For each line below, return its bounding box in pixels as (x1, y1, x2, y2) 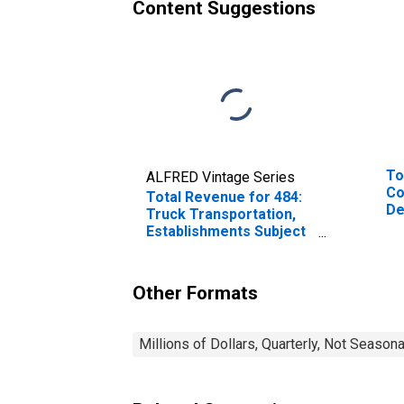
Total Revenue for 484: (146, 188, 302, 206)
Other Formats (133, 281, 258, 304)
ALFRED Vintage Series (146, 168, 295, 186)
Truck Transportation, (146, 205, 296, 223)
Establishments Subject (146, 222, 306, 240)
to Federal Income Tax (146, 239, 298, 257)
